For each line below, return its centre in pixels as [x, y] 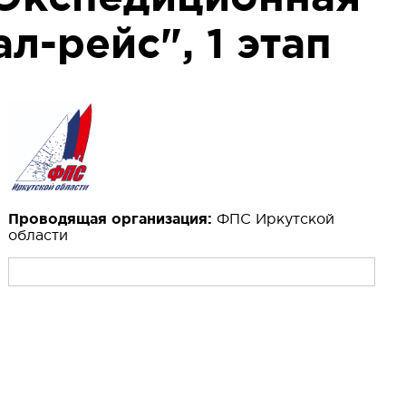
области [38, 235]
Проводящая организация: [112, 219]
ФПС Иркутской [275, 219]
